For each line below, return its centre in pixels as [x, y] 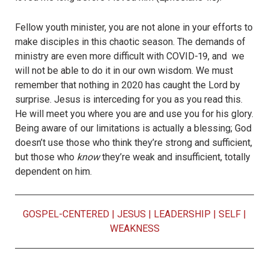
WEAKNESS [134, 228]
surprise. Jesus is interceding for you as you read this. [129, 100]
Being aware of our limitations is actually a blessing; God [133, 128]
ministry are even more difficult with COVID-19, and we [130, 56]
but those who [46, 157]
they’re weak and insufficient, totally [175, 157]
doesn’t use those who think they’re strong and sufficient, [134, 143]
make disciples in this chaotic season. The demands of [130, 42]
